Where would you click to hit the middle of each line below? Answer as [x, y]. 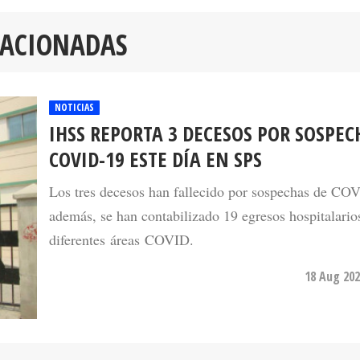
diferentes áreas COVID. [121, 239]
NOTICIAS [74, 107]
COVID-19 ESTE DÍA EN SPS [155, 159]
